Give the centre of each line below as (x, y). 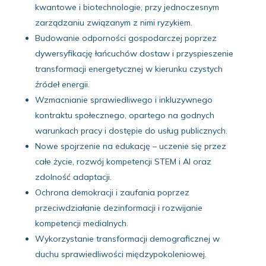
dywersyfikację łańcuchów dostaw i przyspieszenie (134, 53)
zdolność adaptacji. (73, 177)
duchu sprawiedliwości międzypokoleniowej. (121, 254)
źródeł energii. (62, 84)
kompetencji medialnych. (81, 223)
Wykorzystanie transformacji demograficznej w (127, 238)
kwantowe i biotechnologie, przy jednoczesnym (127, 7)
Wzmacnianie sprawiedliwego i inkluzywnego (123, 99)
